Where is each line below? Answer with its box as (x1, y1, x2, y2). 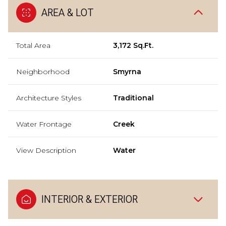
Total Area (16, 41, 50, 50)
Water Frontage (16, 120, 72, 129)
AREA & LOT (41, 7, 94, 19)
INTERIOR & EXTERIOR (41, 193, 138, 205)
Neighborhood (16, 67, 70, 76)
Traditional (113, 93, 154, 102)
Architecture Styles (16, 93, 81, 102)
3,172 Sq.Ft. (113, 41, 153, 50)
